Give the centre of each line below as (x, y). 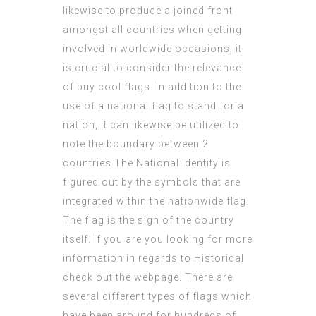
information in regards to (128, 259)
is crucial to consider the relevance (152, 68)
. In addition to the (196, 87)
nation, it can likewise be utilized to (151, 125)
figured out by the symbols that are (152, 182)
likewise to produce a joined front (148, 11)
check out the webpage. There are (148, 278)
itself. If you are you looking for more (158, 239)
